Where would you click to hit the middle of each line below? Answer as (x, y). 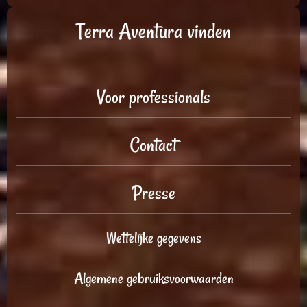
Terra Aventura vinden (153, 31)
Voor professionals (153, 97)
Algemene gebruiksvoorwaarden (153, 279)
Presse (153, 193)
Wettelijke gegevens (153, 237)
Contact (153, 145)
